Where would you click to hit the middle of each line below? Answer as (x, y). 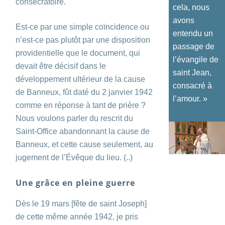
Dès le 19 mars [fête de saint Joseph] (81, 203)
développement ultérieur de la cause (80, 79)
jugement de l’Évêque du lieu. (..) (74, 157)
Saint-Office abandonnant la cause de (83, 131)
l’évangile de (196, 59)
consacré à (192, 85)
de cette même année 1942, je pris (77, 216)
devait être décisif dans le (61, 66)
